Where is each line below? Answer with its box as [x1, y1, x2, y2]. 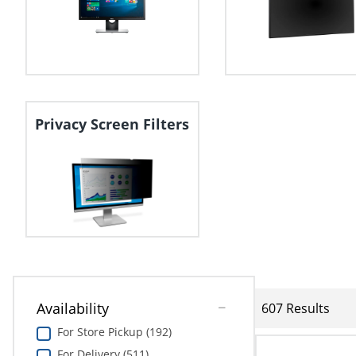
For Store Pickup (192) [56, 324, 172, 340]
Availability [36, 299, 109, 319]
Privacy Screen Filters [35, 114, 190, 134]
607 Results [261, 299, 330, 317]
